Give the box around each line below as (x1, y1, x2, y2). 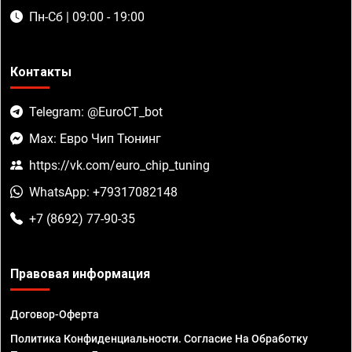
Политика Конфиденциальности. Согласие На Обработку (10, 332, 308, 346)
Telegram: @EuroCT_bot (29, 104, 163, 120)
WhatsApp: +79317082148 (29, 185, 178, 200)
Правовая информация (10, 266, 150, 282)
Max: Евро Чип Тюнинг (29, 131, 161, 147)
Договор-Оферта (10, 308, 99, 321)
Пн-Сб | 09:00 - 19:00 (29, 9, 145, 25)
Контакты (10, 64, 71, 80)
